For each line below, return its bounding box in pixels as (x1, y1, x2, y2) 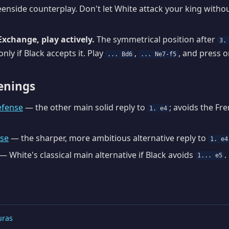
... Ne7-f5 (141, 50, 177, 58)
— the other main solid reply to (23, 102, 147, 113)
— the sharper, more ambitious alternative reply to (9, 132, 208, 144)
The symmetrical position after (95, 33, 217, 45)
